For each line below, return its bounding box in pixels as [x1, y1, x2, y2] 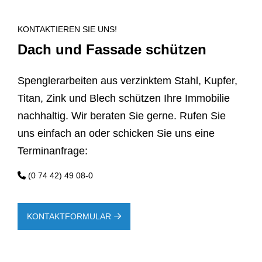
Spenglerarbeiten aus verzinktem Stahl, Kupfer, [18, 75, 237, 87]
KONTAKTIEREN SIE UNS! [18, 25, 117, 35]
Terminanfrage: [18, 145, 88, 157]
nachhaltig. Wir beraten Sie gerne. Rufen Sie [18, 110, 226, 122]
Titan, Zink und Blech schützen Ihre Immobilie [18, 92, 230, 105]
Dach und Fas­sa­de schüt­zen [18, 42, 206, 58]
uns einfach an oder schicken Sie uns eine [18, 127, 215, 140]
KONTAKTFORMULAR [27, 212, 111, 222]
